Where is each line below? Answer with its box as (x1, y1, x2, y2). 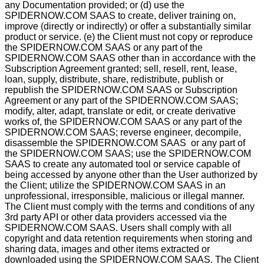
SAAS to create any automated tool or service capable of (5, 159, 240, 169)
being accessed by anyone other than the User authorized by (5, 170, 258, 180)
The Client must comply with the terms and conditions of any (5, 202, 255, 212)
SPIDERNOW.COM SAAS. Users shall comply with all (5, 223, 232, 233)
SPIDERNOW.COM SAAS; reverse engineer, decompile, (5, 127, 241, 137)
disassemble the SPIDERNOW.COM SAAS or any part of (5, 138, 245, 148)
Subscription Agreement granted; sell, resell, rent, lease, (5, 64, 237, 74)
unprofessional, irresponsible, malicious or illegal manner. (5, 191, 245, 201)
